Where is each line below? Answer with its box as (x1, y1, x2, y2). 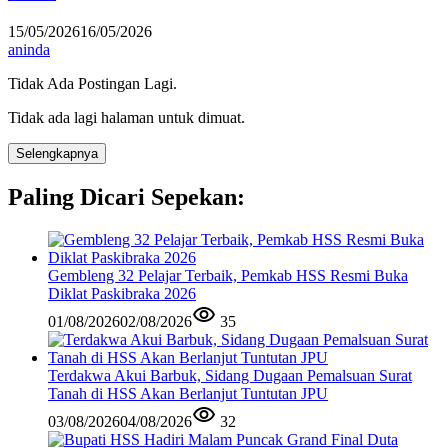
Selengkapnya (16, 145, 98, 161)
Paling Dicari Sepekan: (8, 183, 245, 210)
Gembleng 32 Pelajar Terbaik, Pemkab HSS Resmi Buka (48, 266, 408, 284)
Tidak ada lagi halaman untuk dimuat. (8, 108, 245, 126)
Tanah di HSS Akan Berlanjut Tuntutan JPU (48, 384, 328, 402)
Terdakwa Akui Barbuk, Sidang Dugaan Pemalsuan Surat (48, 366, 412, 384)
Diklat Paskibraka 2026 (48, 284, 196, 302)
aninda (8, 40, 50, 58)
